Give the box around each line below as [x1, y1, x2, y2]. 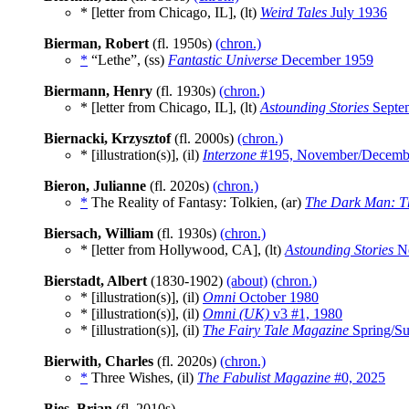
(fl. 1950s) [149, 36, 215, 52]
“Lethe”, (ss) [88, 52, 168, 68]
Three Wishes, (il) [88, 370, 197, 386]
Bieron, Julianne [44, 178, 146, 194]
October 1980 [236, 289, 319, 306]
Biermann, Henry [44, 83, 152, 100]
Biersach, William [44, 225, 153, 242]
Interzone [203, 147, 257, 163]
